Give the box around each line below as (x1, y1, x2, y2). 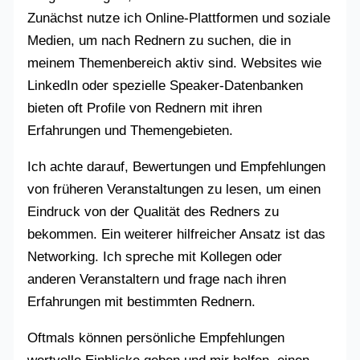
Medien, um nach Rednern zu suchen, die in (27, 32, 292, 48)
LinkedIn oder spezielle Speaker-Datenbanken (27, 77, 304, 93)
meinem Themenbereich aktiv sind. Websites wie (27, 55, 322, 71)
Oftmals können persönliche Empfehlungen (27, 329, 285, 346)
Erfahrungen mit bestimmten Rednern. (27, 293, 256, 309)
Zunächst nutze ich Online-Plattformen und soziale (27, 10, 331, 26)
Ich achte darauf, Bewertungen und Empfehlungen (27, 158, 326, 174)
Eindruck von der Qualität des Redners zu (27, 203, 280, 219)
